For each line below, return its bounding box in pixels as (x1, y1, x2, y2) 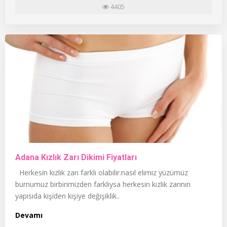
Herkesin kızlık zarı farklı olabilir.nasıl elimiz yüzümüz (15, 167, 188, 177)
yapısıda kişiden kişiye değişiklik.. (15, 191, 120, 201)
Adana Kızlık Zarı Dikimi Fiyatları (15, 152, 137, 162)
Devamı (15, 210, 43, 220)
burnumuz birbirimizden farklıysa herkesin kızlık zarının (15, 179, 191, 189)
